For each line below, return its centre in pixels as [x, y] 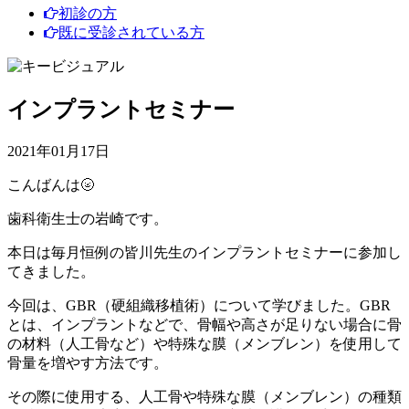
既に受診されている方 [131, 33]
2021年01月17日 [58, 152]
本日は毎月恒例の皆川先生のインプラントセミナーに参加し [204, 253]
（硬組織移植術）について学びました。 [228, 306]
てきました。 [51, 272]
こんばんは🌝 [51, 185]
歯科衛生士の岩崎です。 [88, 219]
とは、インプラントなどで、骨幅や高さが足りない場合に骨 [204, 325]
